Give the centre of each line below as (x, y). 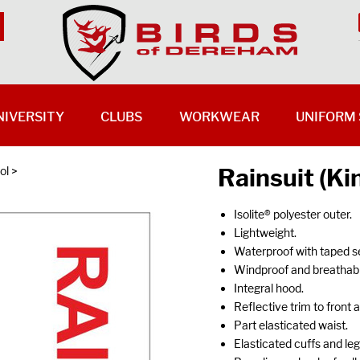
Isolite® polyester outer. (293, 214)
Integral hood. (269, 288)
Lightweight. (265, 233)
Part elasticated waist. (291, 325)
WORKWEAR (219, 117)
